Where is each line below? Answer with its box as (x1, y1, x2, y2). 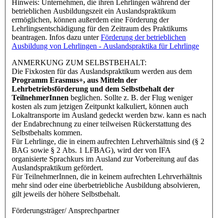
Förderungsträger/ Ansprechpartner (12, 206, 119, 215)
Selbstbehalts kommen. (12, 128, 82, 137)
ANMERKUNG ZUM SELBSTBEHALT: (12, 58, 146, 67)
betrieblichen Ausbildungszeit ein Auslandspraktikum (12, 6, 176, 15)
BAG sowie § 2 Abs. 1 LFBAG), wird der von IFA (12, 145, 171, 154)
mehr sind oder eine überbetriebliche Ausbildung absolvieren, (12, 181, 200, 189)
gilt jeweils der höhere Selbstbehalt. (12, 189, 120, 198)
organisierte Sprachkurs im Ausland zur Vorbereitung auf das (12, 154, 199, 163)
